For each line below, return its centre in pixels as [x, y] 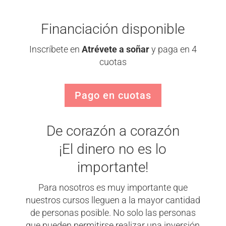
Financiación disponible [113, 29]
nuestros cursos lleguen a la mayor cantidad [113, 200]
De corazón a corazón [113, 131]
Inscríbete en [55, 49]
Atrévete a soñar [115, 49]
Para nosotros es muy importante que [113, 187]
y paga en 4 [173, 49]
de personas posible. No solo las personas [113, 213]
